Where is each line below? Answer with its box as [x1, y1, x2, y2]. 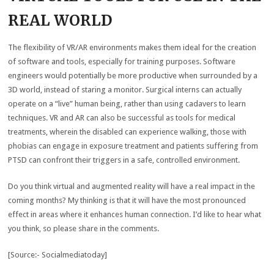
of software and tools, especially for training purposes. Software [8, 57, 236, 66]
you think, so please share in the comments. [8, 224, 160, 233]
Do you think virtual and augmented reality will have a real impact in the [8, 182, 256, 191]
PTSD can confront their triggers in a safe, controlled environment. [8, 155, 240, 165]
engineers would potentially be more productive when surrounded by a [8, 71, 258, 80]
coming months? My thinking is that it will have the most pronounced [8, 196, 246, 205]
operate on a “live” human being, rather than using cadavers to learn [8, 99, 246, 108]
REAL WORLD [8, 11, 113, 30]
